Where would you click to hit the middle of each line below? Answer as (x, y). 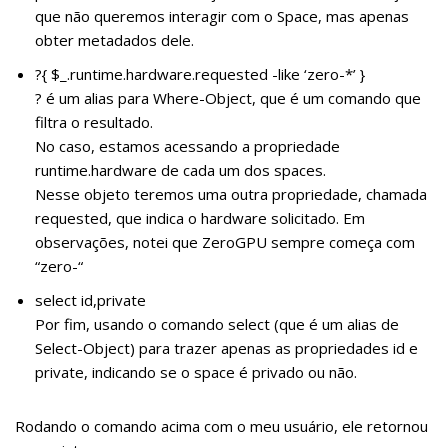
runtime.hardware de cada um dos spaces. (180, 169)
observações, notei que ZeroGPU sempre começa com (225, 241)
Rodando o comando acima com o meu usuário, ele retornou (221, 425)
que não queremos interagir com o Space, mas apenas (222, 15)
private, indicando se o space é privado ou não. (196, 371)
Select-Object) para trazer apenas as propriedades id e (226, 347)
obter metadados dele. (114, 39)
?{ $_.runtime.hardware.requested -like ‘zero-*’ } (200, 73)
